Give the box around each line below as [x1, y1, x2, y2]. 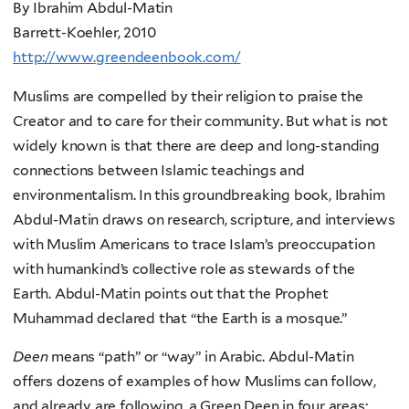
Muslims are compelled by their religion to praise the [13, 87, 363, 105]
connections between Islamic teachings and [13, 161, 305, 179]
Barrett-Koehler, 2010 [13, 24, 156, 42]
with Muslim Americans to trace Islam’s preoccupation [13, 235, 375, 253]
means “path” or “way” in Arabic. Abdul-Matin [47, 348, 354, 366]
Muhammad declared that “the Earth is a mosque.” [13, 309, 348, 327]
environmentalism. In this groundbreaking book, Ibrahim [13, 185, 385, 204]
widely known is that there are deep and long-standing [13, 136, 380, 154]
